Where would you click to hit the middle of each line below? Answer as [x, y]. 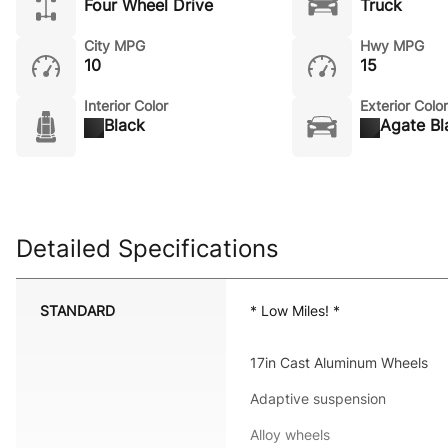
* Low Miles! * [295, 310]
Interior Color [126, 105]
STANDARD [77, 310]
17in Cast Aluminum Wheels [339, 362]
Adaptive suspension [318, 398]
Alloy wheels [290, 434]
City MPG [114, 45]
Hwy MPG [391, 45]
